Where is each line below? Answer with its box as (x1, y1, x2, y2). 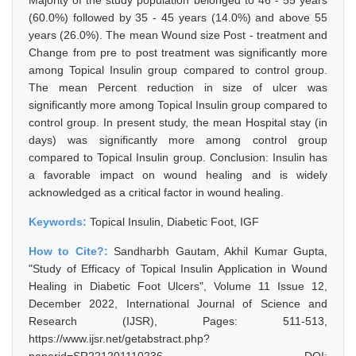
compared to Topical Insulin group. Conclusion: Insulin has (29, 151, 327, 164)
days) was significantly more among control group (29, 133, 327, 146)
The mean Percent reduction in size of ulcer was (29, 81, 327, 94)
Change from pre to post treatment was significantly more (29, 46, 327, 59)
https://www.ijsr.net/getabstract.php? (29, 332, 210, 345)
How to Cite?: (29, 245, 114, 257)
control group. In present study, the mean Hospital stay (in (29, 116, 327, 129)
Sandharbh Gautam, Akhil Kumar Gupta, (114, 245, 328, 257)
